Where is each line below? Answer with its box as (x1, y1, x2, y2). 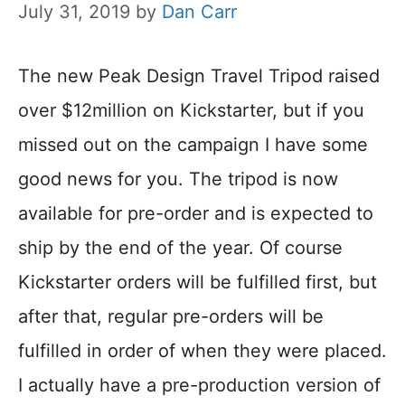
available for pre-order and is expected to (18, 202, 373, 224)
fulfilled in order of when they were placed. (18, 339, 387, 362)
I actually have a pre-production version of (18, 373, 381, 396)
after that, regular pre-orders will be (18, 305, 324, 327)
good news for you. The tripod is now (18, 167, 338, 190)
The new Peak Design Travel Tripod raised (18, 64, 380, 87)
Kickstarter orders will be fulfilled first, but (18, 270, 377, 293)
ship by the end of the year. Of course (18, 236, 343, 259)
